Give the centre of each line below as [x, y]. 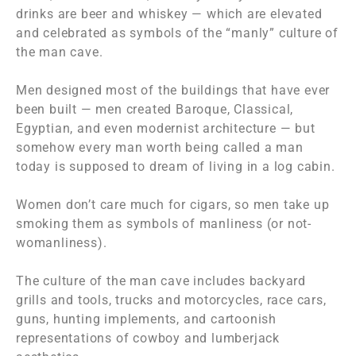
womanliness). [62, 243]
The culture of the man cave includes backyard [161, 281]
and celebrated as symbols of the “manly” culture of [177, 33]
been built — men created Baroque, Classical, [155, 110]
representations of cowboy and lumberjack [148, 339]
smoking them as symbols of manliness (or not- [164, 224]
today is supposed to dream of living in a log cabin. [176, 167]
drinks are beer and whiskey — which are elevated [169, 14]
